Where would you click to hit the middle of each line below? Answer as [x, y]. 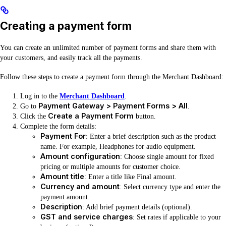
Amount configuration [80, 156]
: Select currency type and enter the [170, 186]
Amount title [62, 176]
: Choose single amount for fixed [167, 156]
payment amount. [65, 196]
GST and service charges [87, 216]
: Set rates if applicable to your [177, 217]
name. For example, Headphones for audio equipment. [118, 146]
